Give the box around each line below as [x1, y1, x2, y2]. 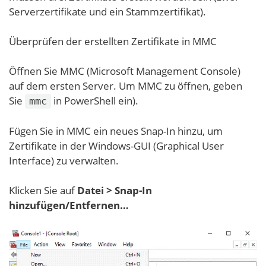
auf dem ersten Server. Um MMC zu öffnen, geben [9, 79, 242, 93]
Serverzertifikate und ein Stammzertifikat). [9, 5, 206, 19]
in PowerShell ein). [51, 94, 138, 108]
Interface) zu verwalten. [9, 154, 119, 168]
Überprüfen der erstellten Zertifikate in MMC [9, 34, 217, 49]
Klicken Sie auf [9, 183, 77, 198]
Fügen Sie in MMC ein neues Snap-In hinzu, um [9, 124, 223, 138]
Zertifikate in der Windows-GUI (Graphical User [9, 139, 224, 153]
